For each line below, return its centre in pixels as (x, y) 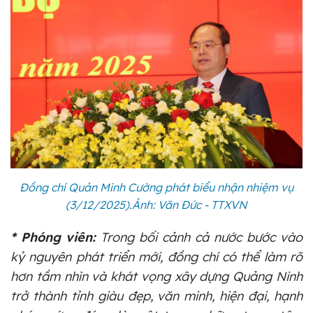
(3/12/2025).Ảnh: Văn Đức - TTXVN (156, 204)
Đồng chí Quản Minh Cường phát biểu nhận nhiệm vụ (156, 187)
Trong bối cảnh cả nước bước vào (199, 237)
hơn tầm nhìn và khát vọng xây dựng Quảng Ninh (156, 276)
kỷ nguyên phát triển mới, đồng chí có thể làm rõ (156, 256)
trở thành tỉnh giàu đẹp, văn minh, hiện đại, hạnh (156, 296)
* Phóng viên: (53, 237)
